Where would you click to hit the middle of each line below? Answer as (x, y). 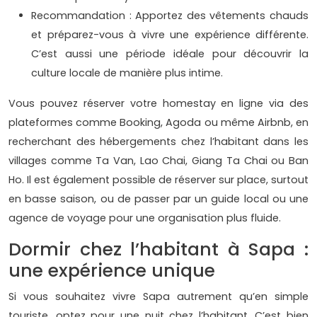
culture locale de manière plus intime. (127, 73)
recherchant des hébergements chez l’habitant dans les (158, 142)
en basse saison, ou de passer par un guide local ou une (158, 199)
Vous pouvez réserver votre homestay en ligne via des (158, 104)
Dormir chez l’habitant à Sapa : (158, 250)
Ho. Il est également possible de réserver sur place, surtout (158, 180)
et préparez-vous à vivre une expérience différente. (170, 35)
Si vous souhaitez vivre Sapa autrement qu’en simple (158, 297)
